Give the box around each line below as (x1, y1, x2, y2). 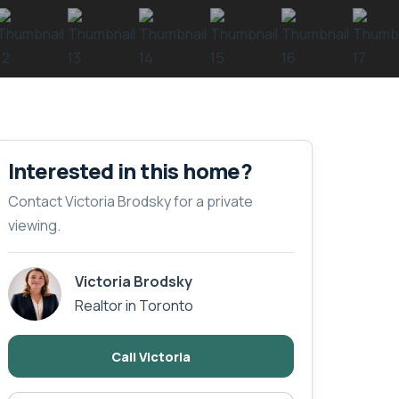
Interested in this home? (7, 156, 253, 186)
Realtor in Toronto (74, 296, 193, 316)
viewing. (7, 216, 61, 236)
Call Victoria (110, 347, 191, 365)
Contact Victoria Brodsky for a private (7, 191, 253, 212)
